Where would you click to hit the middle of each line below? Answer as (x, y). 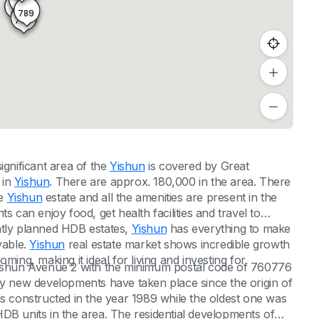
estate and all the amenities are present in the (159, 197)
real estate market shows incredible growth (177, 244)
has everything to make (229, 229)
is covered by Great (197, 166)
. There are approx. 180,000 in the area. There (170, 182)
